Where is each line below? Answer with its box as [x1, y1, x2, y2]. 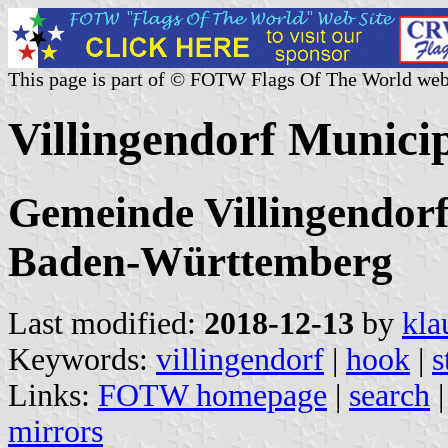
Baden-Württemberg [8, 237, 393, 285]
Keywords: [8, 341, 156, 377]
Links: [8, 377, 98, 413]
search [349, 377, 430, 413]
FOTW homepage [98, 377, 327, 413]
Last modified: [8, 305, 204, 341]
